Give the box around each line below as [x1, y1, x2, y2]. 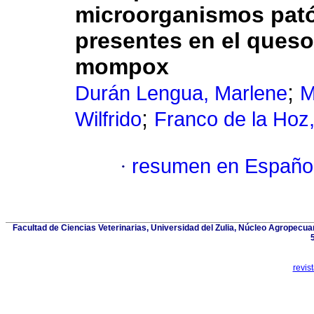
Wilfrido [75, 108, 142, 131]
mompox [75, 54, 169, 80]
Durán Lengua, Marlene [75, 82, 287, 105]
